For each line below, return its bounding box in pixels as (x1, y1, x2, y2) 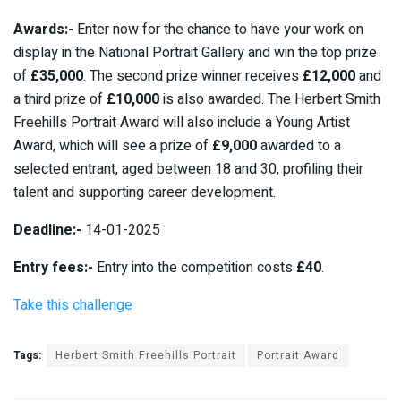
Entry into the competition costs (93, 256, 296, 278)
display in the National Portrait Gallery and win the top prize (13, 41, 377, 64)
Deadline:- (13, 218, 81, 241)
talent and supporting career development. (13, 181, 276, 203)
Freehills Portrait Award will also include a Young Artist (13, 111, 350, 133)
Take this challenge (13, 294, 132, 316)
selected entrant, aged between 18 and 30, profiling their (13, 158, 363, 180)
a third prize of (13, 88, 107, 110)
